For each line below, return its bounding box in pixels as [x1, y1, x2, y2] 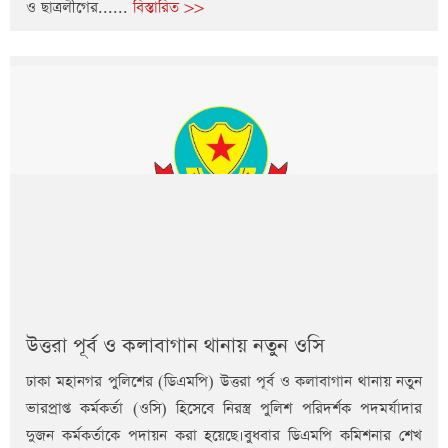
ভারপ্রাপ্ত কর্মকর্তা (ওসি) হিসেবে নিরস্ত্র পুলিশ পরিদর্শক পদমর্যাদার [26, 398, 422, 420]
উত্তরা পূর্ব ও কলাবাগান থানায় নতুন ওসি [26, 332, 325, 361]
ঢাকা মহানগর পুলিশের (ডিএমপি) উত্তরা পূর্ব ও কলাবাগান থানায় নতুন [26, 371, 422, 393]
